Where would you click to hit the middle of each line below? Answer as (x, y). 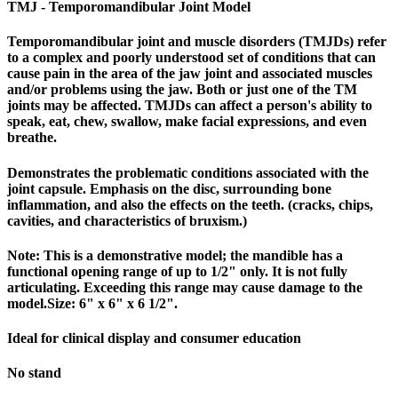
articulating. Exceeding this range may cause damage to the (185, 287)
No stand (34, 373)
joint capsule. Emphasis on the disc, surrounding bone (169, 188)
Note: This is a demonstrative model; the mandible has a (175, 255)
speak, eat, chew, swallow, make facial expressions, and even (187, 122)
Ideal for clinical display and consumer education (154, 338)
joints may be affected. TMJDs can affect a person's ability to (190, 106)
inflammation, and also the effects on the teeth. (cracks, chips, (190, 204)
